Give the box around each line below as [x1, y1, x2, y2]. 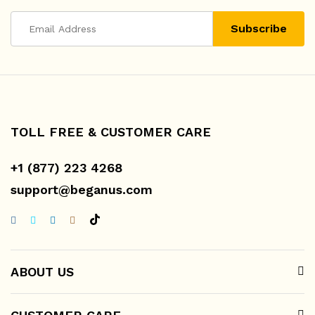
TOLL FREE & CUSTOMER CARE [11, 124, 211, 139]
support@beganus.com [11, 181, 153, 197]
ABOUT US [11, 264, 74, 279]
